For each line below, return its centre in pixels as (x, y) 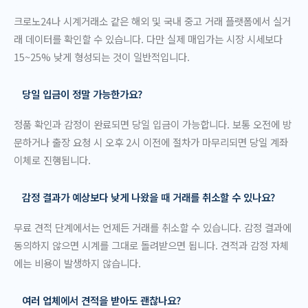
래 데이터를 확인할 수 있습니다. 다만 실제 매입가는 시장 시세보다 (148, 38)
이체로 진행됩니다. (52, 160)
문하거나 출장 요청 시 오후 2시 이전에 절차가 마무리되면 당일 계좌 (151, 142)
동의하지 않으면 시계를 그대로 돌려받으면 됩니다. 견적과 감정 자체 (151, 245)
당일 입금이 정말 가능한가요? (82, 94)
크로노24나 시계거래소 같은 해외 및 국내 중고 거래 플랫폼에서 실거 (152, 21)
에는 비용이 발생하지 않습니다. (77, 263)
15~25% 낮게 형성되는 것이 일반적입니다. (102, 56)
